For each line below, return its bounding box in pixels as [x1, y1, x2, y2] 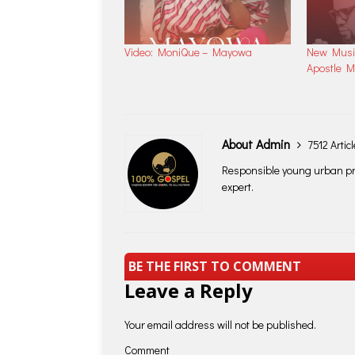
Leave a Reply [124, 277, 253, 304]
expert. [222, 178, 254, 194]
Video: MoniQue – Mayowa [124, 44, 252, 59]
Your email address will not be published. [124, 317, 316, 333]
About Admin [222, 135, 293, 152]
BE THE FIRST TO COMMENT [128, 257, 301, 275]
